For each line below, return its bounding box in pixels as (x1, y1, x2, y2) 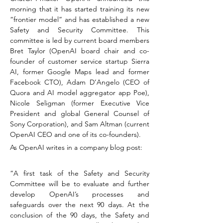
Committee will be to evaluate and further (10, 179, 149, 188)
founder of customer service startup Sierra (10, 57, 149, 66)
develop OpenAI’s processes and (10, 190, 149, 199)
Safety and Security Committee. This (10, 25, 149, 34)
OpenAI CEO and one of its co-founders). (10, 130, 141, 139)
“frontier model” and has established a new (10, 15, 149, 24)
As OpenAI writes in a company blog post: (10, 143, 142, 152)
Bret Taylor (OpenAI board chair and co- (10, 46, 149, 55)
